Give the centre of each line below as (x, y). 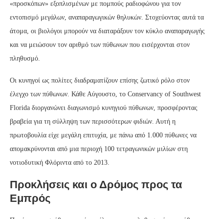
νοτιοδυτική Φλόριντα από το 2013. (60, 162)
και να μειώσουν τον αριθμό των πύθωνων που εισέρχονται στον (100, 44)
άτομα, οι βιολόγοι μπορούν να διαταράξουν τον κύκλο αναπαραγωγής (107, 31)
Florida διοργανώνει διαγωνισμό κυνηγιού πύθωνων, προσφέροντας (104, 108)
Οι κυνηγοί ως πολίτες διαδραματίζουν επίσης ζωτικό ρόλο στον (100, 80)
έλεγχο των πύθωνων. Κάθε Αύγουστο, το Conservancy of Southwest (105, 94)
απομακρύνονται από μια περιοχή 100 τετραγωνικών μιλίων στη (99, 149)
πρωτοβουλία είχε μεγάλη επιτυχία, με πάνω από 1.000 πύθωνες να (103, 135)
